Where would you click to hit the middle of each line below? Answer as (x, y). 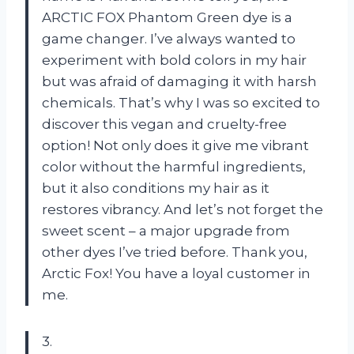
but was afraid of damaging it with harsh (179, 81)
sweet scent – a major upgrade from (166, 230)
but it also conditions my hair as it (156, 188)
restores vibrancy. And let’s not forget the (183, 209)
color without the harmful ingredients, (174, 166)
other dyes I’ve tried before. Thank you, (175, 252)
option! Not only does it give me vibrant (175, 145)
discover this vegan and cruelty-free (164, 124)
